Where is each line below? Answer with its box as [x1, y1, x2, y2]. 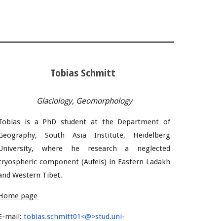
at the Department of [90, 117, 171, 126]
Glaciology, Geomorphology [36, 96, 132, 106]
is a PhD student [20, 117, 91, 126]
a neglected [125, 144, 171, 153]
